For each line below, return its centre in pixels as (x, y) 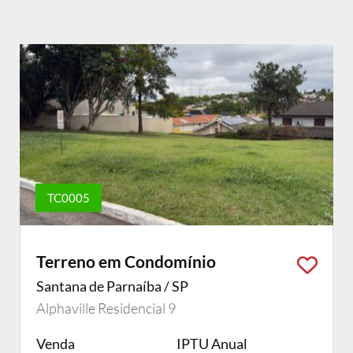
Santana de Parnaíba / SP (112, 286)
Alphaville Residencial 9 (106, 308)
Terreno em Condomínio (126, 261)
